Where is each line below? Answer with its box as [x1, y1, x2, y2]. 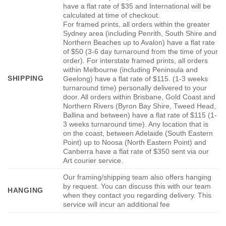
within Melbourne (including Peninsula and [63, 66, 198, 74]
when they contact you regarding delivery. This [63, 191, 212, 200]
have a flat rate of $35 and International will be [63, 2, 211, 11]
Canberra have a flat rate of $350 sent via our [63, 147, 209, 156]
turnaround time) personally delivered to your [63, 84, 207, 92]
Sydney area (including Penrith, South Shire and [63, 29, 217, 38]
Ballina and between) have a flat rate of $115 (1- [63, 111, 217, 120]
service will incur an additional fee [63, 200, 171, 209]
